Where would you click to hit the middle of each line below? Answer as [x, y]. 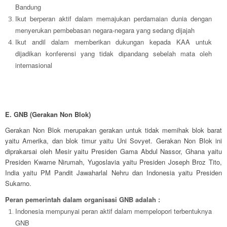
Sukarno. [18, 183]
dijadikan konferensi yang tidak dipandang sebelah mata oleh [113, 54]
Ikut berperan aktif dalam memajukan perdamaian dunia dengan [113, 19]
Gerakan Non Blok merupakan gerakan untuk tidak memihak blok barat [113, 130]
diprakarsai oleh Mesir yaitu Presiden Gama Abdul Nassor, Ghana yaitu [113, 152]
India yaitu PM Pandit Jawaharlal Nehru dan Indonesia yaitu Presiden [113, 173]
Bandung [28, 7]
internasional [34, 65]
